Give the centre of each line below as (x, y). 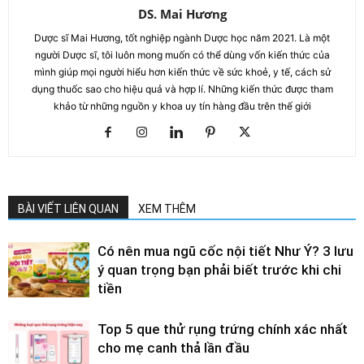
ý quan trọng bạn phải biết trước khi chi (219, 269)
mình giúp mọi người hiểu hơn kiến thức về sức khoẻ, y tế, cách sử (182, 71)
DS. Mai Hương (182, 13)
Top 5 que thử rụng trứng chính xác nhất (223, 329)
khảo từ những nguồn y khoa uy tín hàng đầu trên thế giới (182, 106)
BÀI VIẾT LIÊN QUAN (68, 208)
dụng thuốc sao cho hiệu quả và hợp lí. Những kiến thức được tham (182, 89)
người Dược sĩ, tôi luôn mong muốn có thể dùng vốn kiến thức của (182, 54)
